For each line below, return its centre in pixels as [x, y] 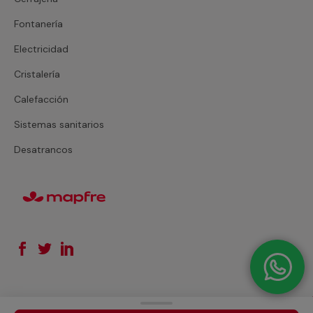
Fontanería [38, 23]
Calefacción [41, 99]
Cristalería [37, 74]
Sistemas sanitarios [59, 124]
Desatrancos [43, 149]
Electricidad [41, 49]
